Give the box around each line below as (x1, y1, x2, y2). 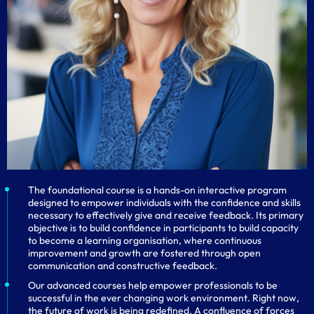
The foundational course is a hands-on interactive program (28, 184, 287, 196)
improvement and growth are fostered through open (28, 247, 261, 259)
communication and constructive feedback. (28, 259, 217, 272)
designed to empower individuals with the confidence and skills (28, 196, 301, 209)
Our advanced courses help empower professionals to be (28, 279, 278, 292)
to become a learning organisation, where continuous (28, 234, 261, 247)
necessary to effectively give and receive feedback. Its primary (28, 209, 303, 221)
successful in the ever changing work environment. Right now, (28, 292, 299, 304)
